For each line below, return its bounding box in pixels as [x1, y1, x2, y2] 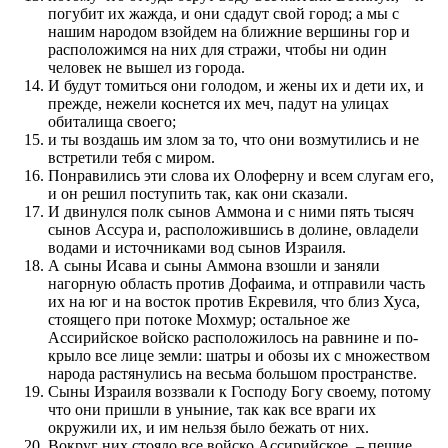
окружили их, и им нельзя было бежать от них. [48, 418, 369, 436]
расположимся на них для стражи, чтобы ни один [48, 40, 387, 58]
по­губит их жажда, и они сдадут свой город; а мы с [48, 4, 399, 22]
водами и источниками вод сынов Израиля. [48, 238, 346, 256]
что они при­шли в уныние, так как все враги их [48, 400, 376, 418]
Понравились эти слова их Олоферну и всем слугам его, [48, 166, 434, 184]
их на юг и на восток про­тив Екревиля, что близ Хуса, [48, 292, 420, 310]
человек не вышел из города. [48, 58, 245, 76]
